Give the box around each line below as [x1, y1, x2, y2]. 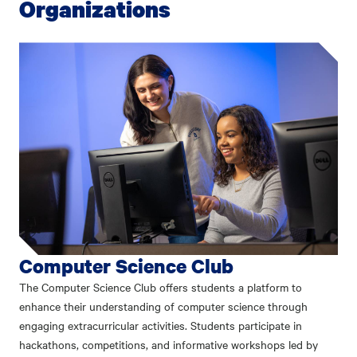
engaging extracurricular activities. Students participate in [19, 317, 302, 334]
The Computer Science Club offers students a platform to [19, 279, 302, 296]
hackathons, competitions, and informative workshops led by [19, 336, 318, 353]
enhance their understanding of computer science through [19, 298, 308, 315]
